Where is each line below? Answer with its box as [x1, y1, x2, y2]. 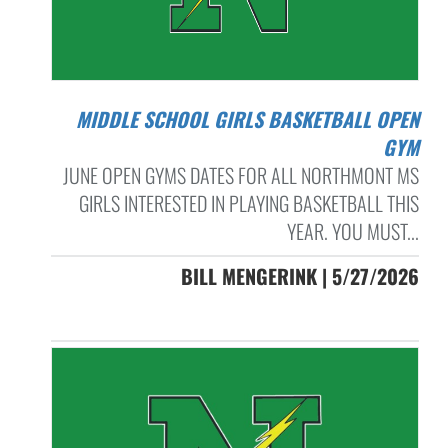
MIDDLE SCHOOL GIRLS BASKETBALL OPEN [75, 103, 90, 134]
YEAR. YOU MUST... [286, 215, 419, 246]
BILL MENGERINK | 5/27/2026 [180, 260, 419, 291]
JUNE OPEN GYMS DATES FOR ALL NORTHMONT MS [62, 159, 419, 190]
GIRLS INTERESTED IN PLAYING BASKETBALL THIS [78, 187, 419, 218]
